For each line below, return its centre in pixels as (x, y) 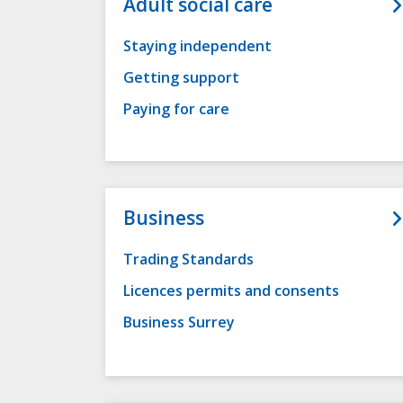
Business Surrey (179, 322)
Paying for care (176, 109)
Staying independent (197, 46)
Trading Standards (188, 260)
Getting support (181, 78)
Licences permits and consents (231, 291)
